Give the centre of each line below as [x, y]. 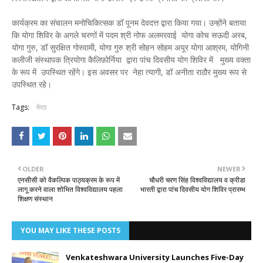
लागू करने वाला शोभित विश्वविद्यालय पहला [70, 190]
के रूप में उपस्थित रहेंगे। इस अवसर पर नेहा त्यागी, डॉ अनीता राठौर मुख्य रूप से [129, 72]
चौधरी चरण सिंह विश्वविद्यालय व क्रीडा [197, 180]
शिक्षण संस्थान [35, 199]
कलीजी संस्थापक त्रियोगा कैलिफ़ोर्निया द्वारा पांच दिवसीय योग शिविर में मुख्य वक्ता [131, 60]
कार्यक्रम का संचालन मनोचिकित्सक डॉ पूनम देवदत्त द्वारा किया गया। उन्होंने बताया [129, 23]
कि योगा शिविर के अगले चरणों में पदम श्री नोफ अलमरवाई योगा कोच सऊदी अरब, [129, 35]
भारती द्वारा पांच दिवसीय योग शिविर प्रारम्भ [193, 190]
